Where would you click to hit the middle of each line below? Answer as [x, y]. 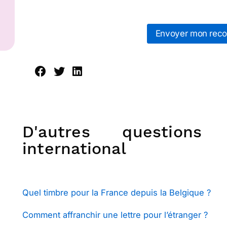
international [74, 148]
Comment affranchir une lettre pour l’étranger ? [115, 215]
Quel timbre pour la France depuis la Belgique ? [117, 193]
